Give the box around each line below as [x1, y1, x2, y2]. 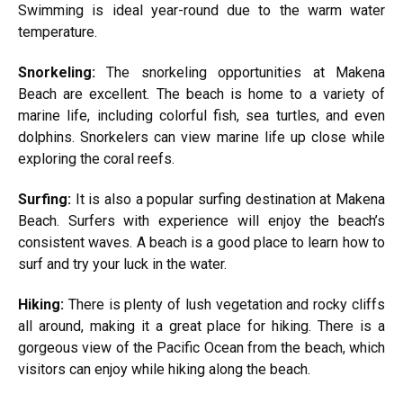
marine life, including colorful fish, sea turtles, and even [18, 107, 385, 124]
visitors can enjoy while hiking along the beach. [18, 361, 310, 378]
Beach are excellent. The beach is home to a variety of [18, 85, 385, 103]
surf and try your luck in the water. [18, 255, 227, 273]
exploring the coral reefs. [18, 150, 175, 167]
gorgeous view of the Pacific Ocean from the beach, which [18, 339, 385, 356]
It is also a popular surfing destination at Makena [75, 191, 386, 208]
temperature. [18, 23, 97, 40]
